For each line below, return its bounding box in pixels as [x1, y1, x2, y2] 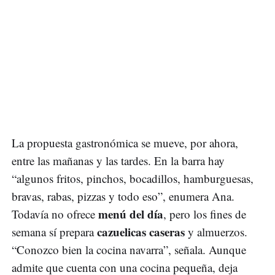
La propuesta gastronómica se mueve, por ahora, [12, 134, 238, 150]
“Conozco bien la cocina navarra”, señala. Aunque [12, 241, 246, 257]
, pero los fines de [163, 206, 246, 222]
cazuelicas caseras [97, 223, 185, 240]
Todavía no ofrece [12, 206, 98, 222]
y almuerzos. [185, 223, 247, 239]
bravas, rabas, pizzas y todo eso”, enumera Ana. [12, 188, 234, 204]
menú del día [98, 205, 163, 222]
